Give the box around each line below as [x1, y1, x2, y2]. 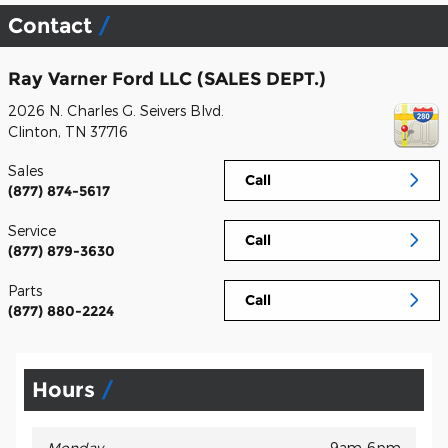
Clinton [8, 122, 58, 140]
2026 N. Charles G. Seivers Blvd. [8, 101, 224, 119]
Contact [8, 13, 98, 38]
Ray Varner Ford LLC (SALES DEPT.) [8, 68, 326, 89]
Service [8, 221, 56, 239]
